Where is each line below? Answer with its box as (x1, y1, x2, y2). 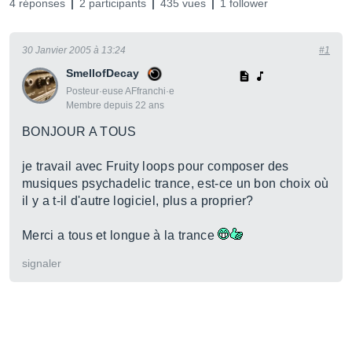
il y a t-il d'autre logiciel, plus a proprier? (22, 194, 254, 207)
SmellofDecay (66, 67, 139, 79)
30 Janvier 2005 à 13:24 (22, 45, 126, 56)
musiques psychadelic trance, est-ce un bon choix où (22, 177, 329, 190)
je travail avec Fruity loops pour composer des (22, 159, 289, 173)
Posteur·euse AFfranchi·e (66, 86, 174, 97)
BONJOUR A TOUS (22, 125, 137, 138)
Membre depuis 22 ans (66, 100, 164, 111)
